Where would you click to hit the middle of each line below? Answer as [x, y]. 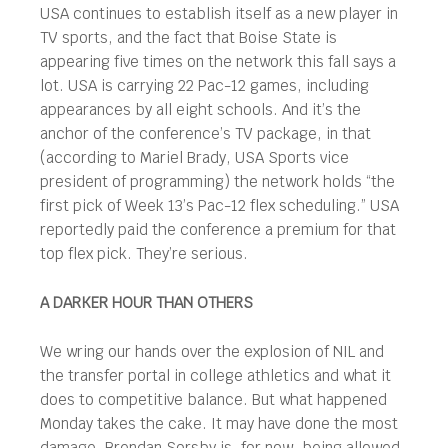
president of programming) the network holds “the [217, 181]
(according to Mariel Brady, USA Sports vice [194, 157]
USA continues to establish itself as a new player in [219, 13]
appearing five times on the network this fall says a [218, 61]
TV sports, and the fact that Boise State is [188, 37]
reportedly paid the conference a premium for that [218, 229]
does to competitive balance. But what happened [213, 399]
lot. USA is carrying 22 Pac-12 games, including [204, 85]
